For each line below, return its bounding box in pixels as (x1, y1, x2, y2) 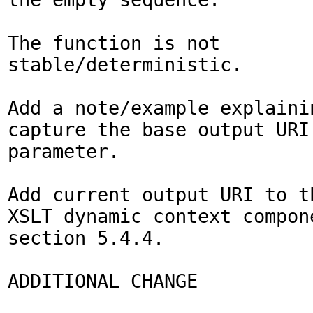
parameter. (8, 140, 119, 162)
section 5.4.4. (8, 227, 164, 249)
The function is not (8, 32, 220, 54)
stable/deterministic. (8, 54, 242, 75)
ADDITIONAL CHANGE (8, 270, 198, 292)
